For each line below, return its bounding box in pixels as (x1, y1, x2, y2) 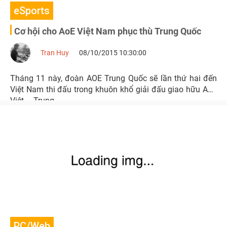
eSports (14, 5, 50, 17)
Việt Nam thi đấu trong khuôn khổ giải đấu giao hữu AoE (10, 85, 217, 94)
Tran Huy (41, 49, 69, 57)
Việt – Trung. (10, 96, 56, 105)
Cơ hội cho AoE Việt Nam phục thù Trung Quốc (14, 26, 201, 36)
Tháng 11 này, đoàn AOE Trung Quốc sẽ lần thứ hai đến (10, 73, 217, 83)
